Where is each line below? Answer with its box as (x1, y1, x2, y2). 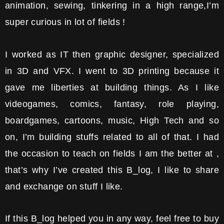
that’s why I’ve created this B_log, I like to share (5, 164, 219, 175)
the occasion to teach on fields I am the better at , (5, 148, 219, 158)
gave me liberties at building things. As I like (5, 82, 219, 92)
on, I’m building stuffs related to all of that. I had (5, 131, 219, 142)
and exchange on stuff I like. (5, 181, 125, 191)
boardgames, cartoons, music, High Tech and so (5, 115, 219, 125)
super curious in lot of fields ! (5, 17, 125, 27)
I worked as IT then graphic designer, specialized (5, 49, 219, 59)
